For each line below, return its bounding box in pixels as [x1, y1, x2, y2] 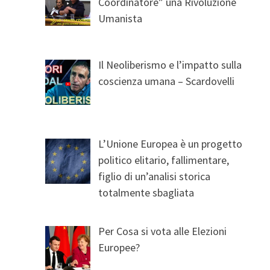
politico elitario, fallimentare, [98, 152, 230, 167]
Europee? [98, 240, 140, 254]
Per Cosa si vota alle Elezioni [98, 224, 227, 238]
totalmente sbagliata [98, 185, 195, 199]
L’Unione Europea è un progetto [98, 136, 243, 151]
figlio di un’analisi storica [98, 169, 211, 183]
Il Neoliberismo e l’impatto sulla [98, 57, 242, 72]
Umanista [98, 11, 143, 25]
